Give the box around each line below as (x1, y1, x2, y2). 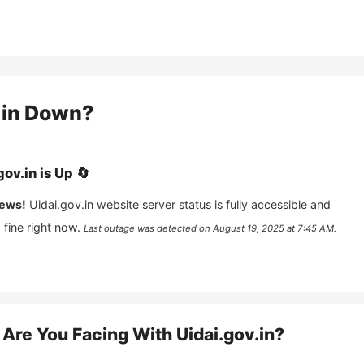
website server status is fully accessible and (96, 197, 331, 211)
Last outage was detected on (83, 223, 213, 234)
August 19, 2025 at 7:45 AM (212, 223, 334, 234)
